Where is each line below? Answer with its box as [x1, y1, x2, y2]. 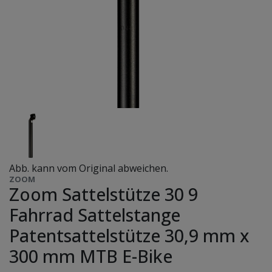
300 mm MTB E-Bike [9, 244, 172, 268]
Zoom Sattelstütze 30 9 [9, 182, 198, 206]
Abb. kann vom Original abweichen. [9, 161, 168, 175]
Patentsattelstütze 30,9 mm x [9, 223, 249, 248]
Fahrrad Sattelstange [9, 203, 180, 227]
